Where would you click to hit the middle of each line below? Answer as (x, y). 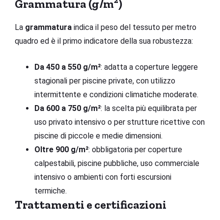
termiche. (51, 191)
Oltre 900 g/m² (61, 149)
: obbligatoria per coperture (135, 149)
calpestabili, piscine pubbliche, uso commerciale (117, 163)
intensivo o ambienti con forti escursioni (103, 177)
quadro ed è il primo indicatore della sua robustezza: (104, 41)
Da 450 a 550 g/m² (68, 67)
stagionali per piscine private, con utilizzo (105, 81)
